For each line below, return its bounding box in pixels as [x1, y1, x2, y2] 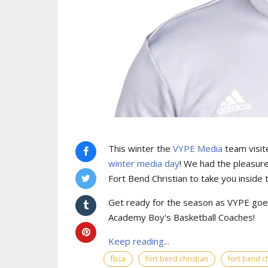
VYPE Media [173, 142, 223, 154]
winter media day [108, 157, 179, 169]
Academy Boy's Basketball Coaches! [108, 211, 255, 223]
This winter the [108, 142, 173, 154]
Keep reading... [108, 234, 169, 247]
